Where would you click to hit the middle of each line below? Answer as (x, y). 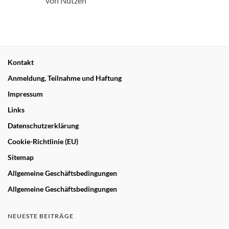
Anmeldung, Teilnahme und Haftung (65, 78)
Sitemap (21, 157)
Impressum (25, 94)
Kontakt (21, 62)
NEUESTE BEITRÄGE (41, 216)
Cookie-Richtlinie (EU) (43, 141)
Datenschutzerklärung (43, 125)
